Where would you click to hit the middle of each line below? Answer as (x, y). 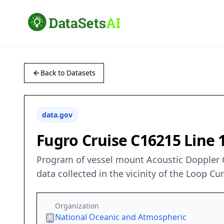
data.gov (57, 115)
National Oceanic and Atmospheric (121, 217)
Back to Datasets (68, 73)
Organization (77, 206)
